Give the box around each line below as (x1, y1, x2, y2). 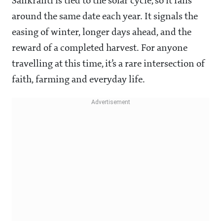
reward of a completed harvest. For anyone (12, 43, 187, 54)
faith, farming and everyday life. (12, 75, 145, 85)
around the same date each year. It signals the (12, 12, 198, 22)
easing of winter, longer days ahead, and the (12, 28, 191, 38)
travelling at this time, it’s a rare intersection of (12, 59, 205, 70)
